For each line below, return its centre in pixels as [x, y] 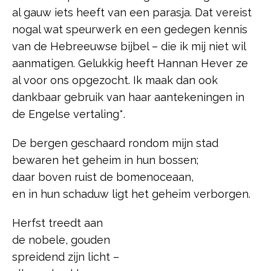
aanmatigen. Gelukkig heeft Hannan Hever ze [130, 63]
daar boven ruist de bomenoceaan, [103, 177]
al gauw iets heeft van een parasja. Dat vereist [132, 12]
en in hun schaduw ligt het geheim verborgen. [131, 194]
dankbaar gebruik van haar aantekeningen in [128, 97]
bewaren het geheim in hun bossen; [105, 160]
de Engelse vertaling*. [69, 114]
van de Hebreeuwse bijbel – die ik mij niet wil [129, 46]
